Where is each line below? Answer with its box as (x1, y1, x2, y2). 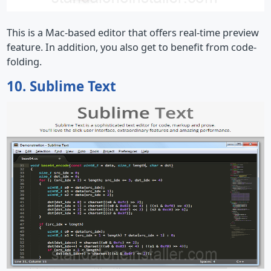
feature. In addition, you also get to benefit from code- (7, 40, 256, 54)
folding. (7, 54, 42, 68)
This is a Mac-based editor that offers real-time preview (7, 25, 259, 39)
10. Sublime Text (7, 77, 116, 96)
